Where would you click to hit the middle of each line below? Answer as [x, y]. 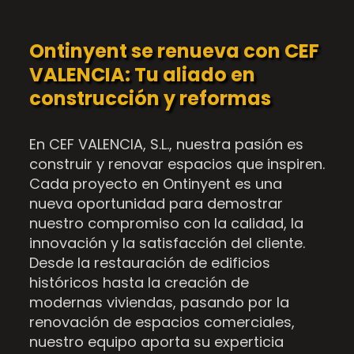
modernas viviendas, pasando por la [159, 303]
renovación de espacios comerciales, [162, 322]
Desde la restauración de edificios [149, 263]
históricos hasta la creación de [139, 283]
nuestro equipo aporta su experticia [156, 342]
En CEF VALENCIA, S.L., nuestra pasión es [166, 145]
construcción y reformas [150, 99]
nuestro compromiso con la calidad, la [166, 224]
